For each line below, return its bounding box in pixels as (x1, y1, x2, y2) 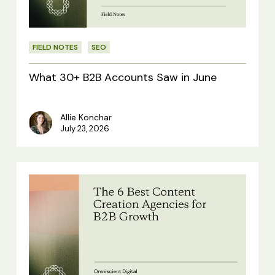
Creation (28, 255, 73, 270)
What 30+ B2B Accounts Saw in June (28, 70, 217, 85)
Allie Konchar (60, 112, 112, 123)
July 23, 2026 (60, 123, 109, 134)
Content (28, 235, 71, 250)
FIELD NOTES (32, 42, 78, 53)
